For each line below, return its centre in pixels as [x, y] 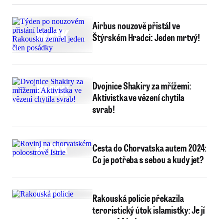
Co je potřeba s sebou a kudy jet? [148, 159]
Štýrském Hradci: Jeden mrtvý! [146, 37]
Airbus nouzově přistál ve [136, 25]
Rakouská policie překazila [138, 198]
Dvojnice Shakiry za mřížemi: [142, 86]
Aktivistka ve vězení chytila [138, 97]
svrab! [104, 109]
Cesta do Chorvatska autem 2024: [150, 148]
